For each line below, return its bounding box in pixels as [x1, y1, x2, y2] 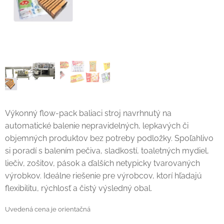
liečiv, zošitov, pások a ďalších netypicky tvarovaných [5, 158, 200, 168]
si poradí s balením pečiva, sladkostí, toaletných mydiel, [5, 145, 209, 155]
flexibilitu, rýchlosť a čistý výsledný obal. [5, 183, 152, 193]
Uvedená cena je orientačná [5, 205, 90, 213]
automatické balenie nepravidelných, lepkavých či [5, 120, 188, 130]
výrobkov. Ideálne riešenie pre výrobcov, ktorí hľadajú [5, 170, 202, 180]
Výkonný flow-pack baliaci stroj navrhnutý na [5, 108, 171, 118]
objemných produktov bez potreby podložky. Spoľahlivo [5, 133, 213, 143]
